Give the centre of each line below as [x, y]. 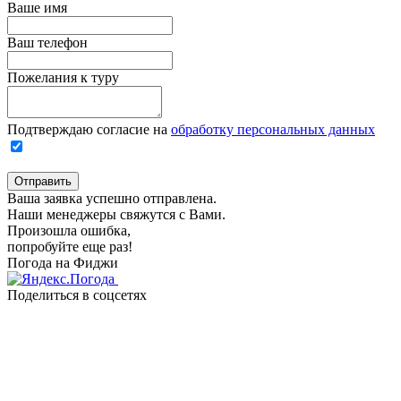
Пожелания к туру [63, 77]
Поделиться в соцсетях [77, 294]
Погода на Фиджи [63, 262]
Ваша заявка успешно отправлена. [112, 198]
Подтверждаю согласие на [89, 129]
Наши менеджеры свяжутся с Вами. [116, 214]
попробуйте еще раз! [70, 246]
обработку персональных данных [273, 129]
